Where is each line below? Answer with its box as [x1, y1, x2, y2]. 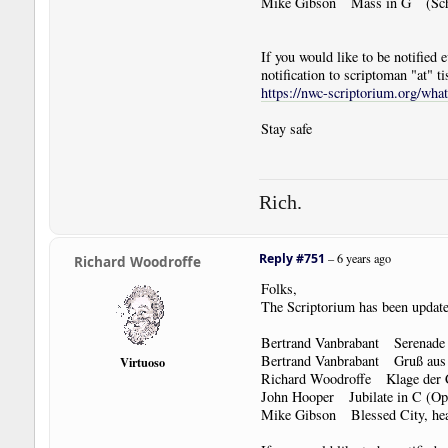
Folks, [260, 278, 297, 298]
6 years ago [336, 249, 391, 266]
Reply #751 [258, 249, 325, 267]
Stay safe [260, 118, 312, 138]
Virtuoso [120, 352, 166, 371]
